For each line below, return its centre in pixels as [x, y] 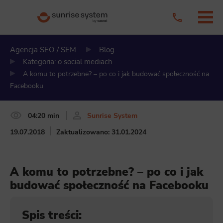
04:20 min [44, 115]
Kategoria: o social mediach [68, 62]
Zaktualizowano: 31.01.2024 [101, 132]
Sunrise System [112, 115]
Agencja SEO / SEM [43, 50]
